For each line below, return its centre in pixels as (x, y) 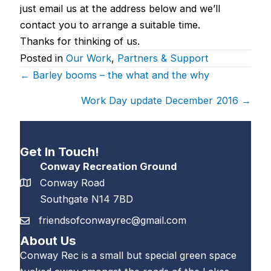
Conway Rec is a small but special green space (128, 255)
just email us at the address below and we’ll (120, 8)
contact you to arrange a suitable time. (110, 24)
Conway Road (72, 182)
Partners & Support (163, 58)
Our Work (88, 58)
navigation (69, 99)
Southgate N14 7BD (86, 199)
